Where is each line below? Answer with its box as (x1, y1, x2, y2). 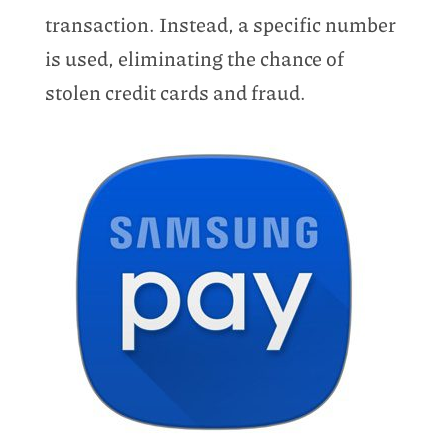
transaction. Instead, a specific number (44, 9, 396, 38)
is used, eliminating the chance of (44, 43, 344, 72)
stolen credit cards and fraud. (44, 77, 306, 106)
